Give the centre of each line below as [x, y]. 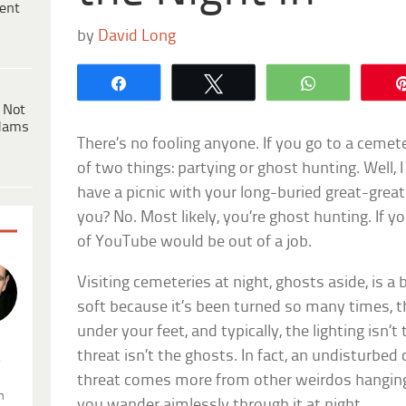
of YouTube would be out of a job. [195, 242]
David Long [137, 36]
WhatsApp [367, 82]
